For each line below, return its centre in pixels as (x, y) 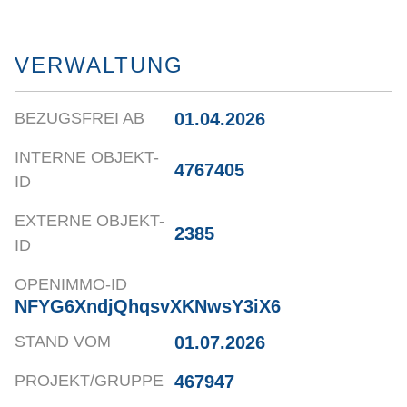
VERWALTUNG (99, 65)
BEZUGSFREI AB (79, 119)
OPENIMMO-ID (71, 285)
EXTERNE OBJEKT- (89, 221)
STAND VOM (63, 342)
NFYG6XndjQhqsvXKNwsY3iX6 (148, 307)
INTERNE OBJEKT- (87, 158)
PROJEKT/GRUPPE (89, 381)
